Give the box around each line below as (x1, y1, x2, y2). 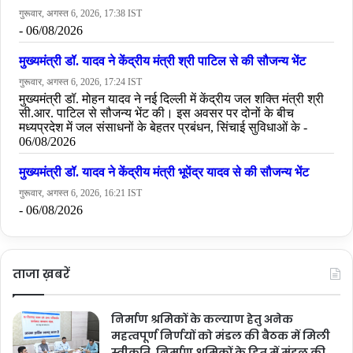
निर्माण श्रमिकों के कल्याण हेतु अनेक (111, 310, 293, 327)
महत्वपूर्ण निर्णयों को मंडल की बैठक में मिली (111, 327, 330, 344)
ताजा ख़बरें (13, 265, 70, 282)
